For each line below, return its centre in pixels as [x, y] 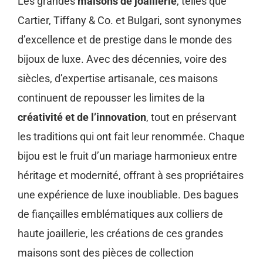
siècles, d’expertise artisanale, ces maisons [118, 79]
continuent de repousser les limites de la [111, 98]
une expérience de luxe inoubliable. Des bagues [128, 195]
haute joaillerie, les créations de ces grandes [120, 234]
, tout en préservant [191, 117]
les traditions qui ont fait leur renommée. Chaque [131, 137]
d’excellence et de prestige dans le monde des [125, 40]
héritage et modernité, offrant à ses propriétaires [131, 176]
